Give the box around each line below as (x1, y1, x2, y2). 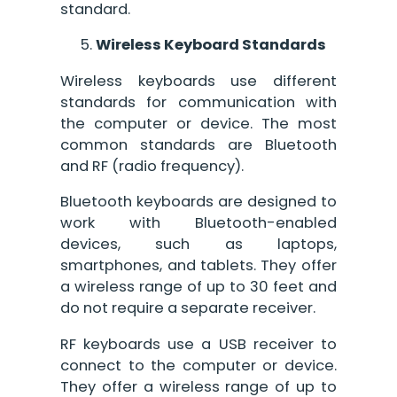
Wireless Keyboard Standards (96, 35, 327, 56)
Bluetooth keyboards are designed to (60, 191, 337, 213)
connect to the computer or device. (60, 354, 337, 376)
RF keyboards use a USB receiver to (60, 333, 337, 354)
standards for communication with (60, 91, 337, 113)
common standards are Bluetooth (60, 134, 337, 155)
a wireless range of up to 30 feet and (60, 276, 337, 298)
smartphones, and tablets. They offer (60, 255, 337, 276)
